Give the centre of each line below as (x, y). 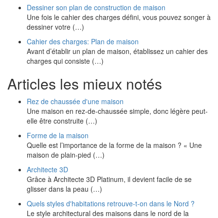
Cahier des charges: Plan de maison (83, 41)
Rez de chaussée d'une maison (75, 101)
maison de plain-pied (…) (66, 155)
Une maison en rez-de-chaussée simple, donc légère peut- (117, 111)
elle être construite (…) (62, 121)
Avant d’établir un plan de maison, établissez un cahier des (117, 51)
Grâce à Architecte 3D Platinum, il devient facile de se (109, 179)
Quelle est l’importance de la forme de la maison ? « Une (114, 145)
